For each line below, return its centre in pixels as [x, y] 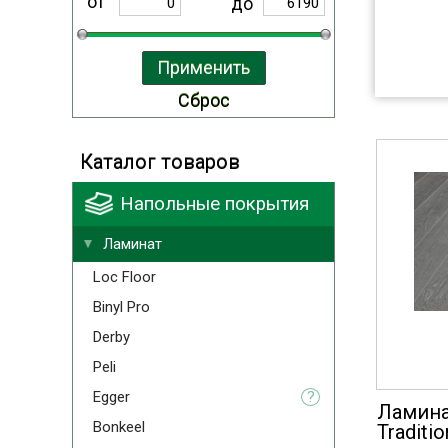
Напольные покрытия [214, 204]
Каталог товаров [160, 162]
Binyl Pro [121, 307]
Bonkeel [119, 427]
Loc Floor [124, 277]
